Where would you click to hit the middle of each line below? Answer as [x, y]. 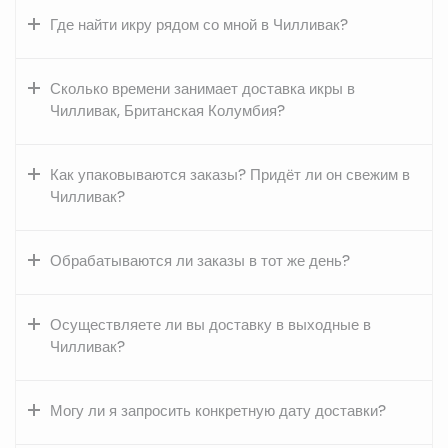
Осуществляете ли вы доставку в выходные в [210, 324]
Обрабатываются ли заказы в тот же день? [200, 260]
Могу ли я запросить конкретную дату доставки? [218, 410]
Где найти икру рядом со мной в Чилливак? [199, 24]
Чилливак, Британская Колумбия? [167, 110]
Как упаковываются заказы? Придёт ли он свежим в [230, 174]
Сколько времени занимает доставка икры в [202, 88]
